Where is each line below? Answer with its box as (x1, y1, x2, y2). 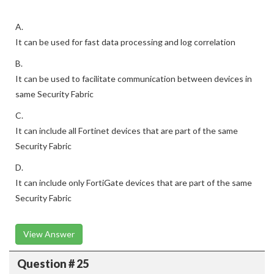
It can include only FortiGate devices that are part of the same (15, 177, 252, 188)
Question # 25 (17, 256, 89, 270)
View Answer (23, 229, 75, 239)
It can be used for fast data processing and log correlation (15, 37, 235, 47)
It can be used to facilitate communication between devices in (15, 73, 252, 84)
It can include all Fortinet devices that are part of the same (15, 125, 238, 136)
